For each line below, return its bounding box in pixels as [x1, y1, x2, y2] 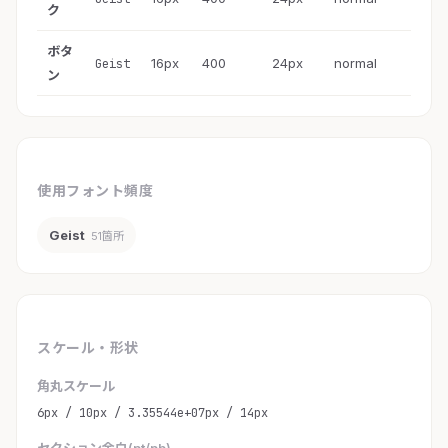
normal [334, 55, 377, 72]
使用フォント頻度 [37, 182, 154, 200]
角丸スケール [37, 378, 115, 395]
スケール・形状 [37, 339, 139, 357]
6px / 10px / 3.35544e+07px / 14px [37, 405, 268, 422]
